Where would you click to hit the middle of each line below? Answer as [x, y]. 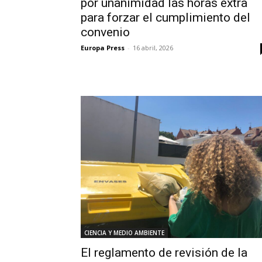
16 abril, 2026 [153, 48]
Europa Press [103, 48]
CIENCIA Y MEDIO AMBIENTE [124, 233]
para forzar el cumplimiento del [166, 18]
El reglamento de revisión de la [164, 253]
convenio [105, 32]
